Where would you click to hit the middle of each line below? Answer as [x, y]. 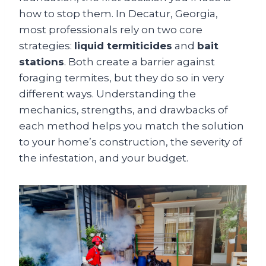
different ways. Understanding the [107, 94]
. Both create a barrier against [140, 62]
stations [42, 62]
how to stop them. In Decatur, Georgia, [118, 14]
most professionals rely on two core [111, 30]
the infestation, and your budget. [104, 158]
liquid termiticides [123, 46]
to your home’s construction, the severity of [131, 142]
